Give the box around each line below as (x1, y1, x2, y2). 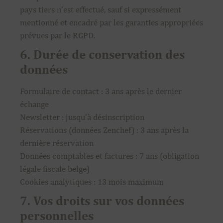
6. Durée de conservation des (20, 47, 185, 62)
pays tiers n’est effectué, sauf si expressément (20, 4, 181, 14)
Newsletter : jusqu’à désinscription (20, 112, 144, 122)
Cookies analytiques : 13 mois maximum (20, 177, 164, 187)
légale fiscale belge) (20, 164, 90, 174)
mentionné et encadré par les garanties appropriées (20, 17, 203, 27)
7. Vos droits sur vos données (20, 193, 184, 208)
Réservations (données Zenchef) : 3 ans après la (20, 125, 189, 135)
